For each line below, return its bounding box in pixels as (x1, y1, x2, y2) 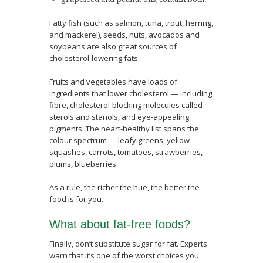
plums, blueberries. (49, 159, 118, 169)
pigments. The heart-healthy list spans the (49, 123, 199, 134)
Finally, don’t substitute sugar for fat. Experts (49, 238, 207, 249)
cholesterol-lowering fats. (49, 53, 140, 63)
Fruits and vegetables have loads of (49, 76, 177, 87)
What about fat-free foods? (49, 218, 190, 231)
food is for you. (49, 194, 103, 204)
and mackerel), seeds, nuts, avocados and (49, 29, 200, 40)
